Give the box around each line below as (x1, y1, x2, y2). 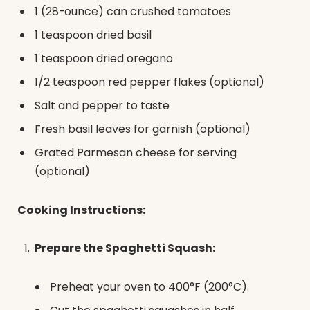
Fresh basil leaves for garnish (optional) (35, 121, 250, 138)
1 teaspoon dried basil (35, 27, 152, 44)
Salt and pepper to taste (35, 98, 170, 114)
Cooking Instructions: (17, 201, 145, 218)
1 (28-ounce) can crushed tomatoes (35, 3, 231, 20)
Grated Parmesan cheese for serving (35, 145, 237, 161)
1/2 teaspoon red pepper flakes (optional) (35, 74, 264, 91)
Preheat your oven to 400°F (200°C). (50, 279, 249, 295)
